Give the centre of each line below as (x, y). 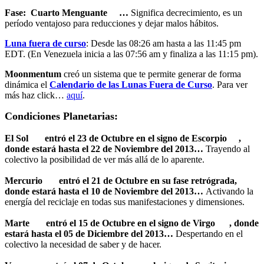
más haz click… (36, 95)
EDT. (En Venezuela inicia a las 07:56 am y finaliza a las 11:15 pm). (131, 54)
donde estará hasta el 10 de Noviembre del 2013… (105, 191)
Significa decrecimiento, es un (187, 12)
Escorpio (209, 138)
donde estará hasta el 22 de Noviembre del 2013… (104, 148)
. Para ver (230, 84)
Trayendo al (227, 148)
